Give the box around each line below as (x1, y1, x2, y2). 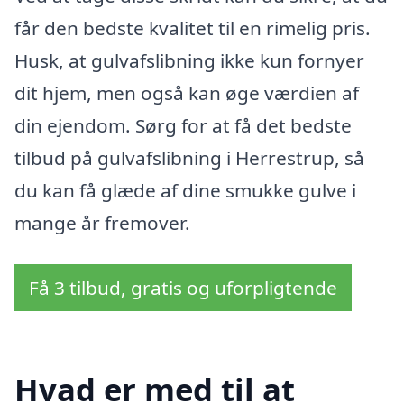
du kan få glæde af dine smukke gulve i (14, 177, 356, 203)
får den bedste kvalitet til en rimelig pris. (14, 14, 371, 41)
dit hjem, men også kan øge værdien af (14, 79, 359, 106)
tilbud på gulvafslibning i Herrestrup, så (14, 144, 364, 170)
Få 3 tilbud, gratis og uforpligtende (29, 274, 337, 300)
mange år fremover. (14, 209, 190, 235)
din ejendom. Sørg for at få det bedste (14, 112, 352, 138)
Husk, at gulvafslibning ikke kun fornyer (14, 47, 364, 73)
